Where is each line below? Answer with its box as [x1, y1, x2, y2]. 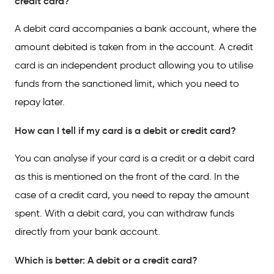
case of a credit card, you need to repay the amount [15, 189, 250, 201]
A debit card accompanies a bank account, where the [15, 23, 256, 34]
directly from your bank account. [15, 226, 160, 237]
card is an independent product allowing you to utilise [15, 59, 253, 71]
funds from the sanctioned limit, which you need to [15, 78, 239, 89]
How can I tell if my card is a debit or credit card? [15, 124, 236, 136]
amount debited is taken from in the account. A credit [15, 41, 253, 53]
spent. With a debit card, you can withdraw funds [15, 207, 234, 219]
